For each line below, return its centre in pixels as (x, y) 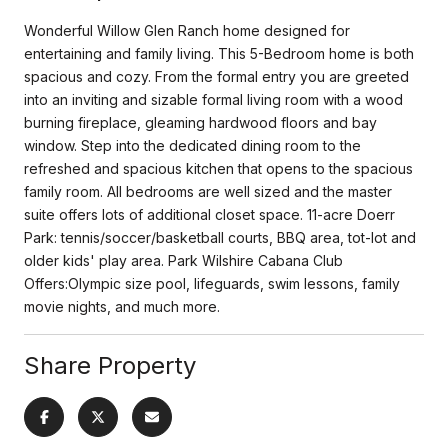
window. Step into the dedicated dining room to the (192, 145)
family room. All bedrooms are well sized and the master (208, 191)
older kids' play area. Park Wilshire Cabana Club (183, 260)
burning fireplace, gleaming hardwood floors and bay (200, 122)
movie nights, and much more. (122, 306)
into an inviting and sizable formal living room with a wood (213, 99)
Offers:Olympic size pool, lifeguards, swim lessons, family (212, 283)
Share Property (110, 365)
